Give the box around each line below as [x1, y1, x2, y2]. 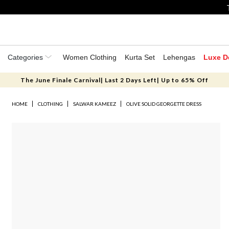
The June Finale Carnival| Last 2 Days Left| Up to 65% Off [20, 76, 209, 84]
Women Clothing [63, 53, 117, 61]
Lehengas [163, 53, 195, 61]
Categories [8, 53, 45, 61]
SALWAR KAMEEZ [73, 101, 117, 107]
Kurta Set [125, 53, 155, 61]
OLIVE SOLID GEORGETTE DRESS [126, 101, 202, 107]
